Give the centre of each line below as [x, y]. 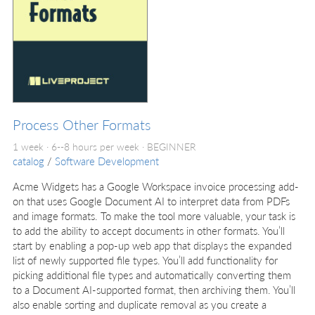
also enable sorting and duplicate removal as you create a [140, 304]
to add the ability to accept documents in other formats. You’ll [149, 230]
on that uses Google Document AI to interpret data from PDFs [151, 200]
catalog [28, 160]
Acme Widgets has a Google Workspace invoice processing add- [156, 186]
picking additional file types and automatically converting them [152, 274]
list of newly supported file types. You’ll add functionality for [145, 259]
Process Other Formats [82, 124]
